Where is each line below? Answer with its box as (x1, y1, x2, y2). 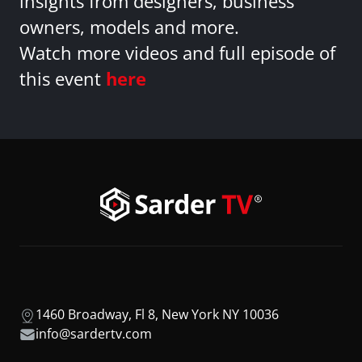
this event (19, 67, 106, 91)
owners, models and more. (19, 15, 239, 40)
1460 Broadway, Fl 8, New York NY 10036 (36, 305, 279, 323)
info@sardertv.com (36, 324, 152, 343)
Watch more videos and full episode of (19, 41, 335, 65)
